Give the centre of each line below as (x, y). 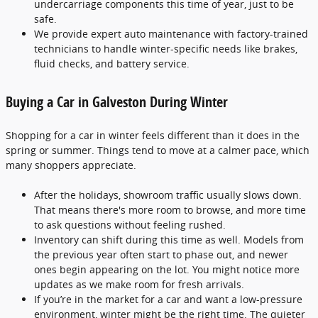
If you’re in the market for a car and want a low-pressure (168, 299)
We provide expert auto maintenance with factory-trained (171, 33)
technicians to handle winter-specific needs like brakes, (166, 48)
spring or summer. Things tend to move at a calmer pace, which (158, 150)
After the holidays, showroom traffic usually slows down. (168, 194)
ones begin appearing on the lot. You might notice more (167, 269)
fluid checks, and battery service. (112, 63)
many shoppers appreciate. (71, 165)
